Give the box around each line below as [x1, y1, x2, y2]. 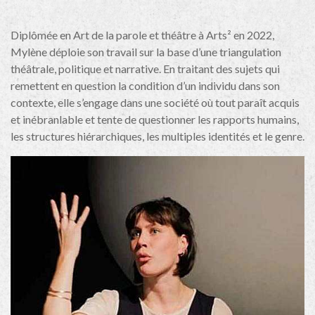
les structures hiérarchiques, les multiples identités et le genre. [11, 129, 304, 143]
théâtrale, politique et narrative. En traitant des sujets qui [11, 62, 280, 76]
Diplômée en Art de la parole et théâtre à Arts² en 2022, [11, 28, 274, 42]
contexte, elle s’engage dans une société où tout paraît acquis [11, 96, 300, 110]
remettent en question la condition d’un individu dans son [11, 79, 280, 93]
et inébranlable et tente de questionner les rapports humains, [11, 112, 299, 127]
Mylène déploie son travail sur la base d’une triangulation [11, 45, 281, 59]
